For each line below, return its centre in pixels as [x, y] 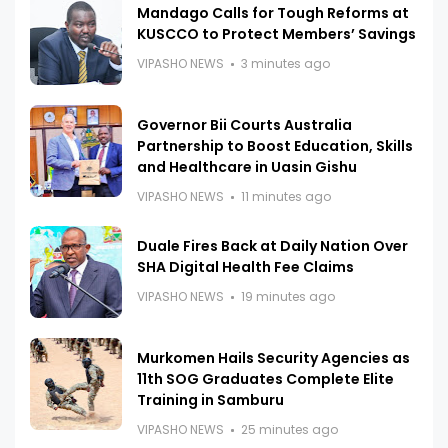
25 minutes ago [289, 430]
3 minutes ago [285, 64]
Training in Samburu [210, 400]
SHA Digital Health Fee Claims [245, 267]
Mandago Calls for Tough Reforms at [273, 13]
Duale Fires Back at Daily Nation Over [272, 246]
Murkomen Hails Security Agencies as [273, 358]
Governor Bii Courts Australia [244, 125]
